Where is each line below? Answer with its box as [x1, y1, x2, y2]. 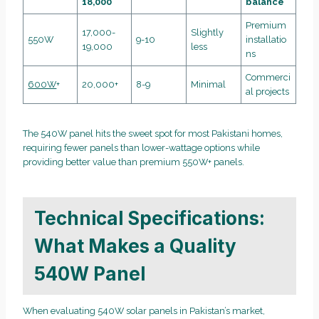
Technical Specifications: [34, 206, 265, 229]
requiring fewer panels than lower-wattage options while [23, 142, 260, 154]
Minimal [191, 79, 226, 90]
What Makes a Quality [34, 234, 236, 257]
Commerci [246, 72, 291, 83]
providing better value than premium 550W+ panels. [23, 157, 244, 168]
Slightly [191, 27, 224, 38]
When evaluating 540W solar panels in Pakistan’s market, [23, 305, 265, 316]
